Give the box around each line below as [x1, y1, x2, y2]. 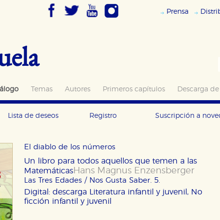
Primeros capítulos [103, 85, 165, 93]
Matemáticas [24, 167, 73, 175]
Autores [65, 85, 90, 93]
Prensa [166, 8, 189, 15]
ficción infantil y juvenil [24, 197, 111, 205]
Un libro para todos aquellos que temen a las [24, 157, 197, 165]
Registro [89, 112, 117, 119]
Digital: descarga [24, 188, 89, 196]
